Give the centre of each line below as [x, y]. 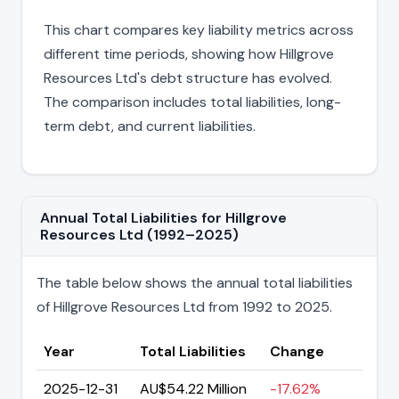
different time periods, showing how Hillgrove [189, 53]
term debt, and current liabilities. [150, 126]
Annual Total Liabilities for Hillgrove [163, 217]
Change [297, 351]
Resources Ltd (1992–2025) [139, 234]
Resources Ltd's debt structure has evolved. [188, 77]
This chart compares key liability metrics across [199, 29]
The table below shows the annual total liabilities [195, 282]
